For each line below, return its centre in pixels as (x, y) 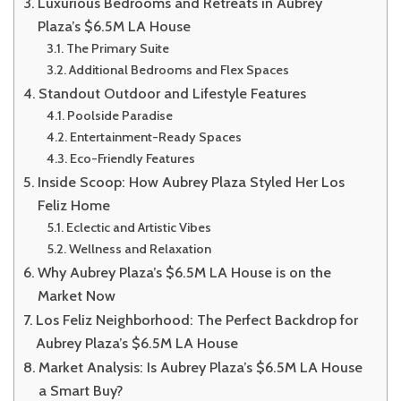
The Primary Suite (117, 48)
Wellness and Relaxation (140, 248)
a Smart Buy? (81, 390)
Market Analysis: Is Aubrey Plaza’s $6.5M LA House (201, 367)
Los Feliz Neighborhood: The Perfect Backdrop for (197, 319)
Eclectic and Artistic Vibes (138, 227)
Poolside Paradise (119, 115)
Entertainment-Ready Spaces (155, 137)
